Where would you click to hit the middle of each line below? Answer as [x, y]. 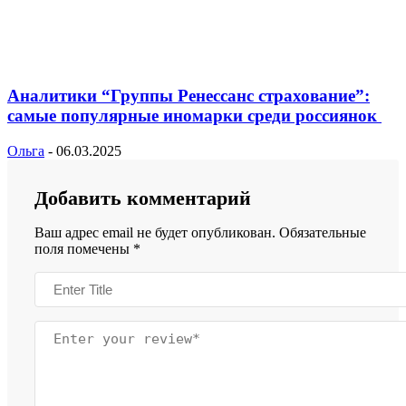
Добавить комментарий [143, 198]
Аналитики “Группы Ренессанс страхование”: [188, 95]
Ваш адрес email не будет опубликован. [155, 232]
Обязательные [323, 232]
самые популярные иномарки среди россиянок [194, 115]
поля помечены [84, 248]
